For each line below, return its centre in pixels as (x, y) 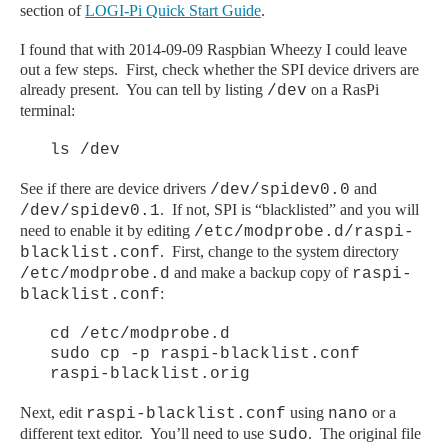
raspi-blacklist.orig (150, 373)
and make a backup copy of (261, 272)
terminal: (47, 110)
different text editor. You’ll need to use (144, 433)
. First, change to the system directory (279, 251)
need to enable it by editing (107, 230)
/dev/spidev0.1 (90, 210)
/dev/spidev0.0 (280, 189)
